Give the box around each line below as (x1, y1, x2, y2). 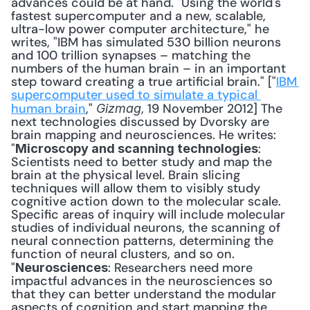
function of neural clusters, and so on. (11, 246, 235, 262)
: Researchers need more (108, 259, 253, 276)
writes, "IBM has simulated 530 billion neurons (11, 34, 281, 51)
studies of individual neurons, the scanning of (11, 219, 280, 236)
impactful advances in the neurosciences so (11, 273, 273, 289)
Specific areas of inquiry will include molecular (11, 206, 285, 223)
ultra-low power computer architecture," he (11, 21, 269, 37)
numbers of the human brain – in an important (11, 60, 286, 77)
